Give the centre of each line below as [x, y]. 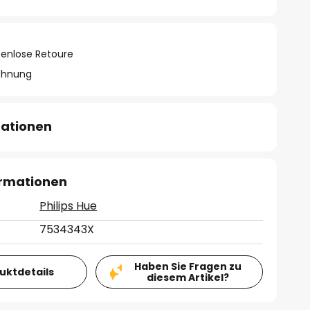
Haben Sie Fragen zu [188, 266]
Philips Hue [69, 206]
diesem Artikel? [188, 277]
